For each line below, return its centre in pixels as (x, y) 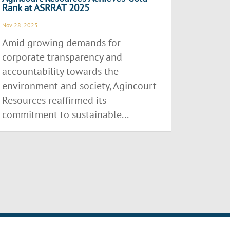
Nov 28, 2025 (20, 25)
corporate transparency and (62, 57)
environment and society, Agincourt (80, 86)
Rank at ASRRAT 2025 (46, 8)
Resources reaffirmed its (54, 100)
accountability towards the (61, 72)
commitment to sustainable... (66, 115)
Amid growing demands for (62, 43)
